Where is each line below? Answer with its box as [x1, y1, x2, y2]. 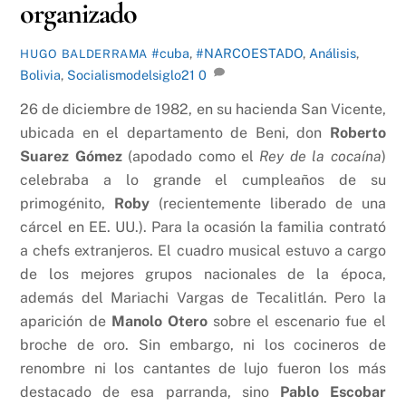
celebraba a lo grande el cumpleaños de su [20, 171, 386, 189]
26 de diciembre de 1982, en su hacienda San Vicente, [20, 101, 386, 119]
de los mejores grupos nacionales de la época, [20, 266, 386, 284]
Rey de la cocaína [259, 148, 382, 166]
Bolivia [20, 66, 62, 82]
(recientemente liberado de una [150, 195, 386, 213]
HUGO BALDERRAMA [20, 46, 149, 61]
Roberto [329, 124, 386, 142]
